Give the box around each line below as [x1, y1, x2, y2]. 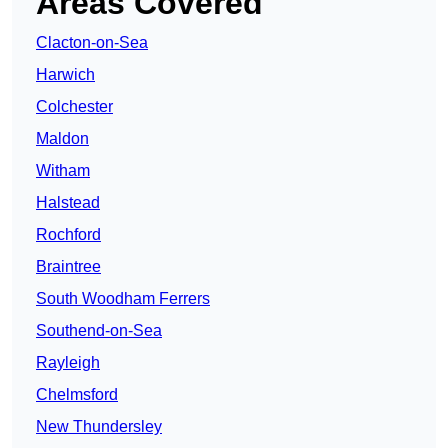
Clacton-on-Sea [36, 34, 148, 52]
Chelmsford [36, 386, 118, 404]
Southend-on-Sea [36, 322, 162, 340]
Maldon [36, 130, 89, 148]
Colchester [36, 98, 113, 116]
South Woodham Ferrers [36, 290, 210, 308]
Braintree [36, 258, 101, 276]
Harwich [36, 66, 95, 84]
